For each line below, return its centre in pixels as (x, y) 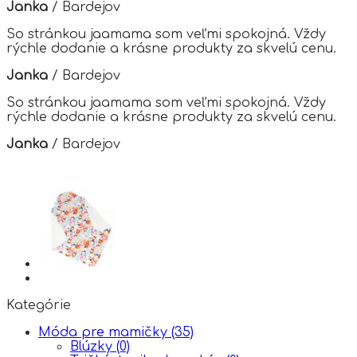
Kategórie (39, 305)
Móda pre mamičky (105, 332)
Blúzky (93, 346)
